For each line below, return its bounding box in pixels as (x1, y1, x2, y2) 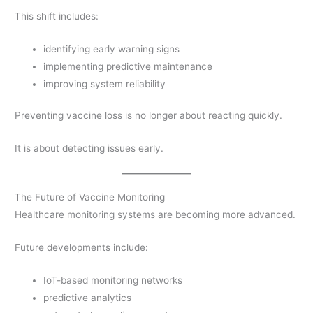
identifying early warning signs (43, 43, 180, 54)
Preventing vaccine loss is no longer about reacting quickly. (15, 110, 283, 122)
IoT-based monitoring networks (43, 274, 183, 286)
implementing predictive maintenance (43, 60, 213, 72)
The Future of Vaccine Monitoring (15, 191, 166, 203)
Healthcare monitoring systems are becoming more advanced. (15, 208, 296, 220)
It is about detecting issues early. (15, 142, 164, 154)
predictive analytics (43, 291, 132, 303)
